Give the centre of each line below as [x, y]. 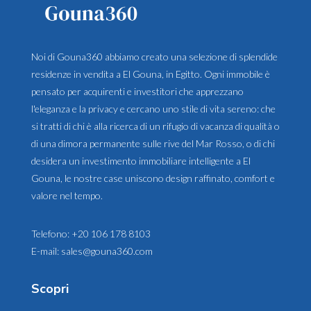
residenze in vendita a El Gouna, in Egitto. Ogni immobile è [151, 74]
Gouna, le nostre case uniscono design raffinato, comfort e [153, 178]
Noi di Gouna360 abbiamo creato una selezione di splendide [154, 57]
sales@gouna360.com [107, 251]
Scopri [50, 289]
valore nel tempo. [67, 196]
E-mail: [46, 251]
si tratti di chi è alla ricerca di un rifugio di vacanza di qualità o [155, 126]
